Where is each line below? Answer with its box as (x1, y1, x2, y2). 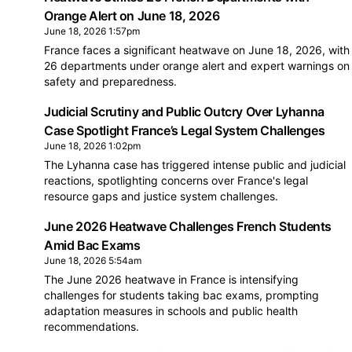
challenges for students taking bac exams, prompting (44, 288, 319, 302)
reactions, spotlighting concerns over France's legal (44, 174, 308, 187)
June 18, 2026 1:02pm (44, 140, 141, 152)
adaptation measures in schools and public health (44, 304, 298, 317)
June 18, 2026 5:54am (44, 255, 141, 266)
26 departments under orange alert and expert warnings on (44, 59, 350, 72)
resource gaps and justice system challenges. (44, 189, 278, 203)
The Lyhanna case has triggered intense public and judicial (44, 158, 346, 171)
